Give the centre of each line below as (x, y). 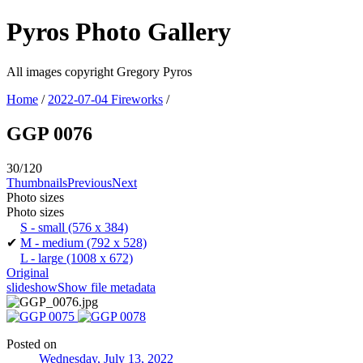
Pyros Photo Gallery (119, 32)
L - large (42, 258)
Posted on (32, 344)
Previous (90, 182)
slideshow (32, 287)
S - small (43, 227)
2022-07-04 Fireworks (105, 99)
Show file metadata (107, 287)
